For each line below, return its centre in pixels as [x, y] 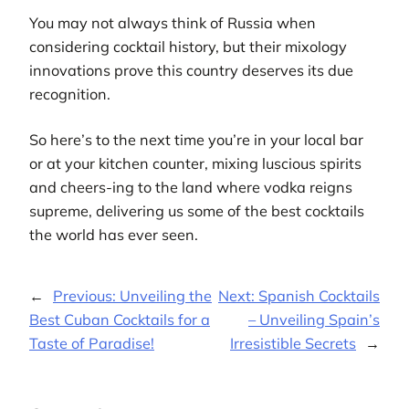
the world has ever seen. [114, 235]
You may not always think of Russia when [173, 23]
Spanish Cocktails [319, 295]
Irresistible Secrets [293, 343]
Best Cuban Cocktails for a [120, 319]
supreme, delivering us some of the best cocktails [197, 211]
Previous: [86, 295]
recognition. [70, 94]
